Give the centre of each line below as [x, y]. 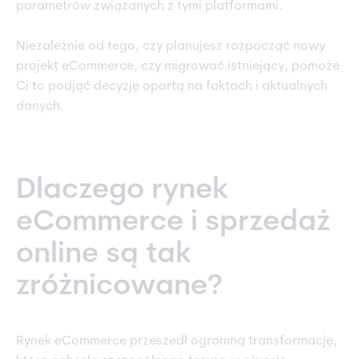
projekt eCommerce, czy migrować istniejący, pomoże [178, 67]
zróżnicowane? [119, 287]
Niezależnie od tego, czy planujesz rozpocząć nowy [171, 47]
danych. [40, 107]
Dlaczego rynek [122, 191]
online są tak [104, 255]
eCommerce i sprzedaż [173, 223]
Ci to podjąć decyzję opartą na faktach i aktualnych [172, 87]
